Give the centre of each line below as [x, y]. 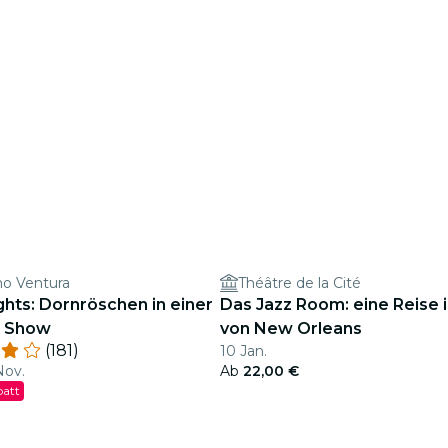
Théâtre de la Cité [299, 283]
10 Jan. [243, 351]
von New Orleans [291, 328]
